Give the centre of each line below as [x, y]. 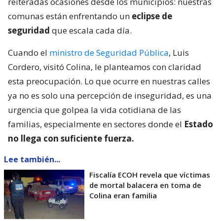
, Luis [179, 52]
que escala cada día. [91, 30]
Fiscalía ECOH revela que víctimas [150, 174]
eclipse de [152, 16]
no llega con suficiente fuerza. [71, 138]
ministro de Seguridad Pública [109, 52]
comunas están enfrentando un [70, 16]
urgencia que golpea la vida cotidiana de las [94, 110]
